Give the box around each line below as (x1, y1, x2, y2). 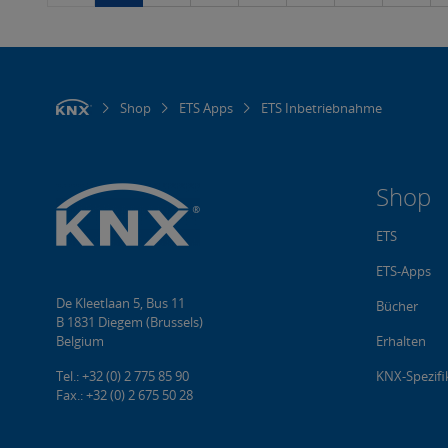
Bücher (376, 297, 418, 315)
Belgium (56, 332, 104, 350)
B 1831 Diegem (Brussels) (56, 313, 203, 331)
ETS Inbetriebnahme (261, 99, 382, 117)
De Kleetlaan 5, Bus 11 (56, 294, 185, 312)
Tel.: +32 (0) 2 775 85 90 (56, 367, 189, 385)
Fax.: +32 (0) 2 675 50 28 (56, 386, 193, 404)
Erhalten (376, 332, 426, 350)
